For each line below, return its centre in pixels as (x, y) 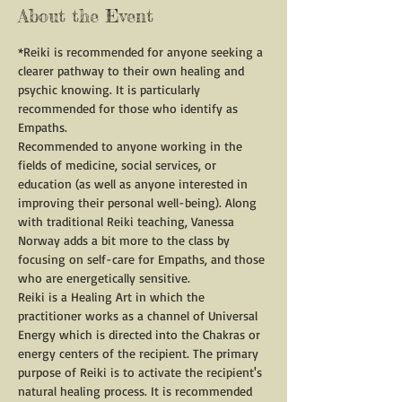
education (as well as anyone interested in (135, 184)
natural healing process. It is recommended (137, 391)
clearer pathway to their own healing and (133, 70)
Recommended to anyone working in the (132, 146)
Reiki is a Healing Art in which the (113, 297)
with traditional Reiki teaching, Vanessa (128, 221)
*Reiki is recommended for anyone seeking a (142, 52)
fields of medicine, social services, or (119, 165)
